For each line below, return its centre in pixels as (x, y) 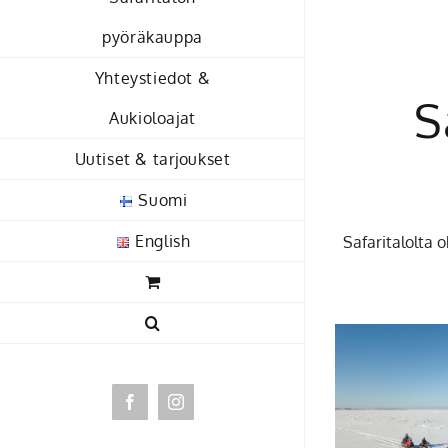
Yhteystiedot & (152, 77)
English (163, 240)
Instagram (205, 408)
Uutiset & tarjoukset (152, 158)
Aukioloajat (152, 117)
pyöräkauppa (152, 36)
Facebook (159, 408)
